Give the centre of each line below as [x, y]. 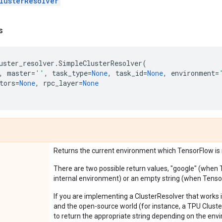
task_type [70, 73]
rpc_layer [61, 83]
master [19, 73]
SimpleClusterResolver [100, 63]
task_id [129, 73]
